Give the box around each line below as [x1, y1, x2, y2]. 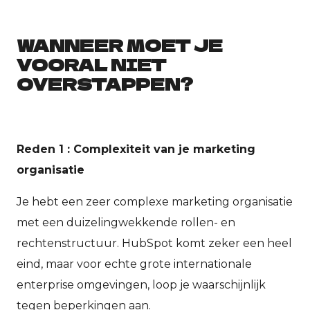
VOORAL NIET [17, 52, 166, 77]
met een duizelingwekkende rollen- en [17, 215, 235, 229]
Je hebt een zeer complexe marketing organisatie [17, 194, 293, 208]
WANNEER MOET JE [17, 33, 223, 57]
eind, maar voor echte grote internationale [17, 257, 252, 271]
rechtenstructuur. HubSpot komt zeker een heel [17, 236, 292, 250]
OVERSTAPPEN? [17, 71, 193, 96]
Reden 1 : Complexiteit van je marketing [17, 142, 255, 156]
